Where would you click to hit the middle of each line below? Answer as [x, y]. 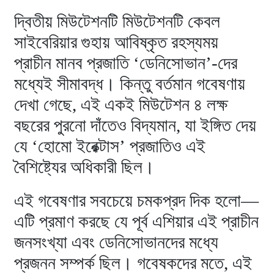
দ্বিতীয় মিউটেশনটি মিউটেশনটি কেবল [117, 21]
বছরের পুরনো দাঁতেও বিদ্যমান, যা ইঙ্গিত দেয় [135, 125]
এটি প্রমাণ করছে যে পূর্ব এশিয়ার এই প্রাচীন [137, 221]
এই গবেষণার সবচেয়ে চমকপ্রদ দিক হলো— [137, 200]
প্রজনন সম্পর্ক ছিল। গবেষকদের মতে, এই [133, 263]
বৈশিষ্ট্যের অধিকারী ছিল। [85, 167]
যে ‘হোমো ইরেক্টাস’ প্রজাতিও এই [110, 146]
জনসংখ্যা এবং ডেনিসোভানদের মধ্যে [117, 242]
